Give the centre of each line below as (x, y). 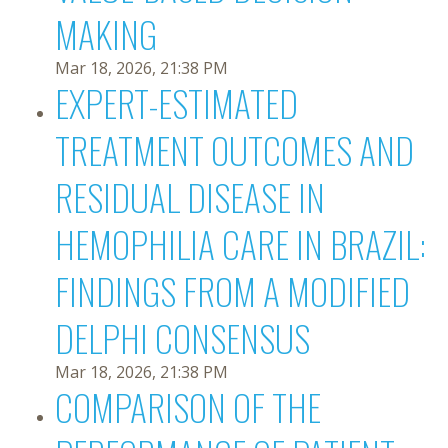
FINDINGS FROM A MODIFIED (232, 290)
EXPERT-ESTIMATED (176, 102)
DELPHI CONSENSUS (182, 337)
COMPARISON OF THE (188, 406)
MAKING (106, 33)
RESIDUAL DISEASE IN (190, 196)
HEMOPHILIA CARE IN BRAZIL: (240, 243)
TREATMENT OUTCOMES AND (234, 149)
